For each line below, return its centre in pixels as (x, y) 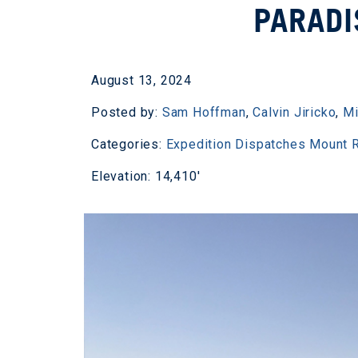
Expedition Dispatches (236, 144)
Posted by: (127, 112)
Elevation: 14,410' (146, 176)
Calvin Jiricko (294, 112)
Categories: (129, 144)
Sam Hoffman (204, 112)
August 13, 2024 (141, 80)
